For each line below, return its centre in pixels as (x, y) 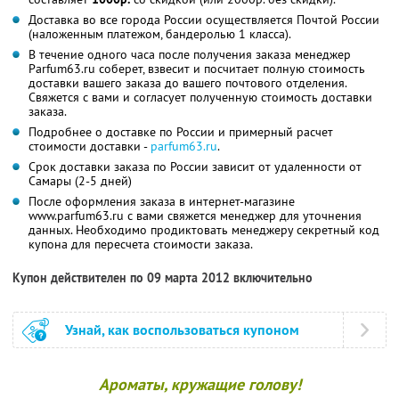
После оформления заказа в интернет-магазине (162, 201)
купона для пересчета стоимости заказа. (141, 244)
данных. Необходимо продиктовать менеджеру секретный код (204, 229)
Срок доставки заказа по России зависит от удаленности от (195, 166)
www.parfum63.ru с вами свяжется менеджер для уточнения (195, 215)
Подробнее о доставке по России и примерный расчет (181, 131)
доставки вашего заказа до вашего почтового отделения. (187, 82)
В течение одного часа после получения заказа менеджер (190, 54)
